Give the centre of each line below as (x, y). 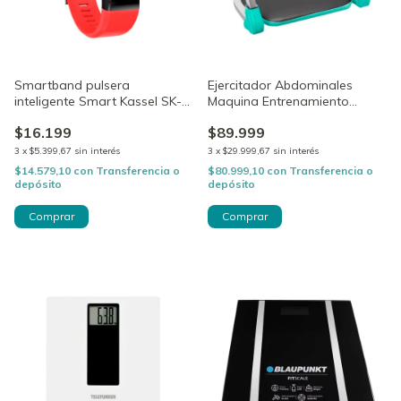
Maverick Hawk (252, 117)
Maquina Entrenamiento (278, 101)
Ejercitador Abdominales (280, 85)
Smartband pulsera (72, 85)
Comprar (51, 216)
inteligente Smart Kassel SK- (98, 101)
